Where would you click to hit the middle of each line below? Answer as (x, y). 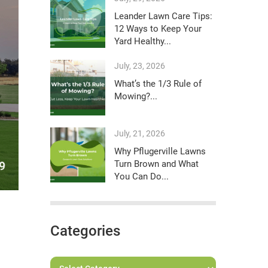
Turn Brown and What (156, 164)
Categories (85, 231)
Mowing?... (136, 96)
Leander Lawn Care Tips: (163, 16)
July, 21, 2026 (140, 133)
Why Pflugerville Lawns (160, 151)
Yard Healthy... (143, 41)
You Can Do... (141, 176)
